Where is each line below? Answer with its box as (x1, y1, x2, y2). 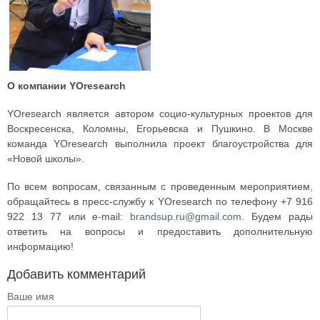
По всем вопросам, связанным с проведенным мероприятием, (7, 180, 313, 192)
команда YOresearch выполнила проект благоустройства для (7, 137, 313, 149)
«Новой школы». (7, 152, 84, 164)
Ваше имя (7, 290, 54, 302)
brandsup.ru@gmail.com (130, 210, 242, 222)
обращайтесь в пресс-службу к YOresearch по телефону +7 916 (7, 195, 313, 207)
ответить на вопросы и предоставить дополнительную (7, 225, 313, 237)
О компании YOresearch (7, 79, 126, 91)
